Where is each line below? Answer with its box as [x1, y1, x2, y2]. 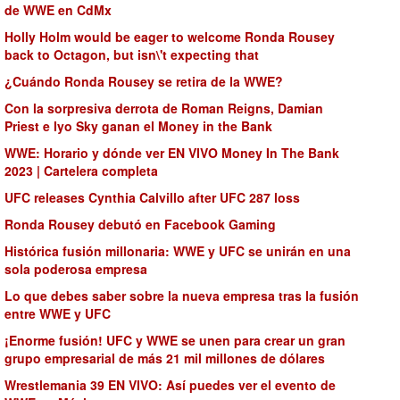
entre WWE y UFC [4, 304, 111, 322]
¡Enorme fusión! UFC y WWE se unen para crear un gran [4, 331, 346, 349]
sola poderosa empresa [4, 260, 147, 278]
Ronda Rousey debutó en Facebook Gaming [4, 215, 276, 233]
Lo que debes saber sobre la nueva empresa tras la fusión [4, 287, 359, 304]
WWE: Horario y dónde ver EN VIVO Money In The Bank [4, 144, 339, 162]
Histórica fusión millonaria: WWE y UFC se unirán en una [4, 242, 351, 260]
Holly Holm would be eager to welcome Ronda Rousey [4, 28, 335, 46]
